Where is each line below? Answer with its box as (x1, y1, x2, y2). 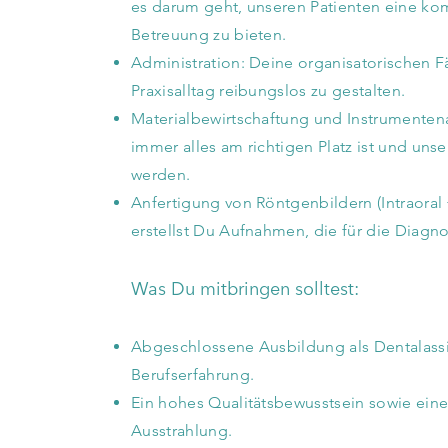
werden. (131, 165, 191, 184)
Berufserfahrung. (131, 365, 255, 384)
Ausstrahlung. (131, 421, 233, 440)
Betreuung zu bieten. (131, 25, 287, 44)
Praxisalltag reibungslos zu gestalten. (131, 81, 406, 100)
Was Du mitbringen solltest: (131, 277, 360, 300)
